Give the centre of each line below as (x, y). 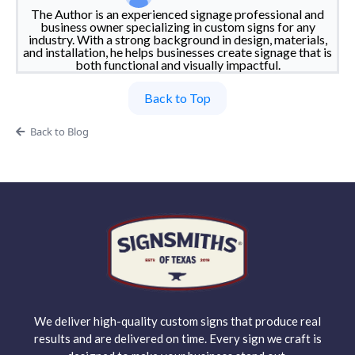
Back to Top (177, 98)
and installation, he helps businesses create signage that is (177, 52)
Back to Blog (59, 132)
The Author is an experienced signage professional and (177, 14)
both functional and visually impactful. (177, 65)
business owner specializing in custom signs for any (177, 27)
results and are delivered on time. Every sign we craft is (177, 339)
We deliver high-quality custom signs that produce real (177, 321)
